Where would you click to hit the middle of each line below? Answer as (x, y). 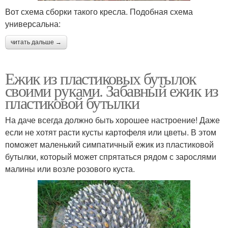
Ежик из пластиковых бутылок (101, 78)
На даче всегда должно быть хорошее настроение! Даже (112, 120)
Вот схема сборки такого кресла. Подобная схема (99, 11)
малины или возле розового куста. (70, 168)
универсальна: (33, 23)
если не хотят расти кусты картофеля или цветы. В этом (111, 132)
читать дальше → (36, 42)
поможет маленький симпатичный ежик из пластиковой (109, 144)
